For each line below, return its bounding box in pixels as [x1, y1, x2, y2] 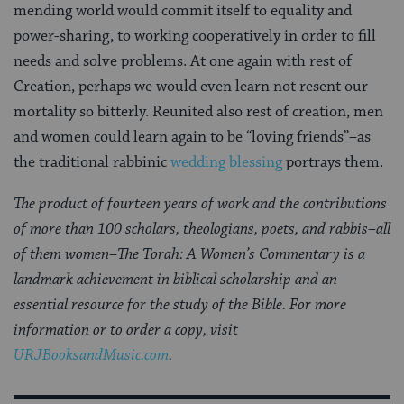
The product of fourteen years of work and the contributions [14, 194, 387, 215]
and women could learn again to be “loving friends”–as [14, 127, 371, 148]
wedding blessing [170, 152, 282, 173]
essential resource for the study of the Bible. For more [14, 295, 346, 316]
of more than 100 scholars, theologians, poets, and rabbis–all [14, 219, 390, 240]
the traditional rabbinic [14, 152, 170, 173]
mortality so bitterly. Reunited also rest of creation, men [14, 102, 383, 123]
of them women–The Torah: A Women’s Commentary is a [14, 244, 365, 265]
